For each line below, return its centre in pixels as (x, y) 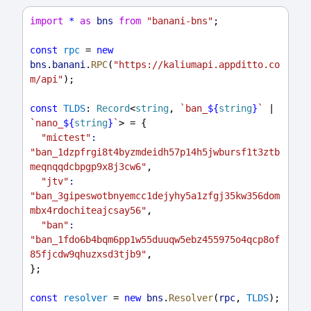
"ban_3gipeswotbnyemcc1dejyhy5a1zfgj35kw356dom (155, 196)
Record (113, 109)
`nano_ (47, 123)
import (47, 21)
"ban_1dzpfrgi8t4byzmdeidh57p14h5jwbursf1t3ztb (155, 152)
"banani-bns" (180, 21)
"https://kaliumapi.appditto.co (196, 65)
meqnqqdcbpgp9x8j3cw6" (88, 167)
